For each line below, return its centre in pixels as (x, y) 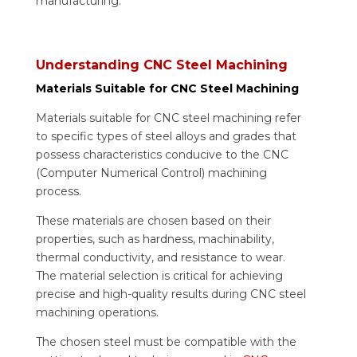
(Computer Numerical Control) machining (151, 173)
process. (60, 191)
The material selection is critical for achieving (159, 275)
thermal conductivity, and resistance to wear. (160, 257)
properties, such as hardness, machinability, (155, 239)
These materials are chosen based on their (153, 220)
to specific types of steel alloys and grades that (166, 136)
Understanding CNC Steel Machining (161, 65)
